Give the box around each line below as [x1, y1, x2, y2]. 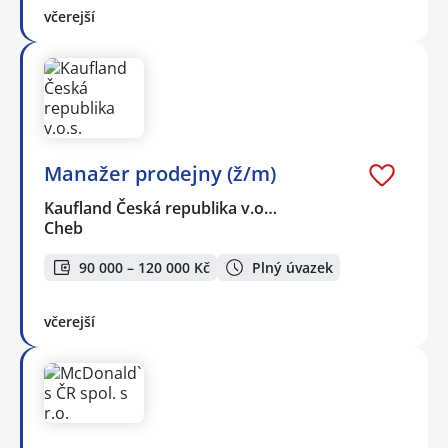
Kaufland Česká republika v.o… [44, 197, 279, 220]
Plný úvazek [252, 257, 333, 277]
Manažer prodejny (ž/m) [44, 160, 276, 188]
